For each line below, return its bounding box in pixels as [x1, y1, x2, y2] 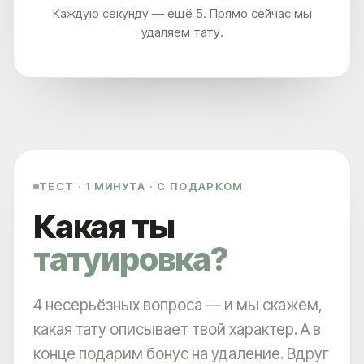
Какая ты [33, 206, 175, 247]
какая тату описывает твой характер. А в [33, 320, 321, 340]
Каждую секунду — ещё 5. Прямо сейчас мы [52, 5, 312, 21]
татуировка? [33, 239, 227, 279]
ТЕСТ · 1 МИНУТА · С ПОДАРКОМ [39, 180, 244, 193]
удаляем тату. [141, 24, 223, 40]
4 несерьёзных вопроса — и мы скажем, [33, 296, 323, 315]
